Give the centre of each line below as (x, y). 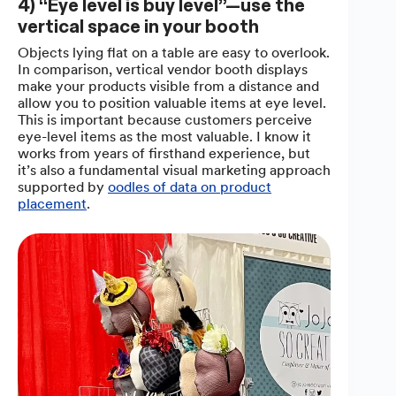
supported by (63, 187)
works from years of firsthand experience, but (164, 153)
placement (52, 203)
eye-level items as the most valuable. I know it (164, 136)
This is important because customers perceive (165, 119)
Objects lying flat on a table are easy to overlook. (174, 52)
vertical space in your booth (138, 26)
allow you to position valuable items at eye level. (172, 103)
